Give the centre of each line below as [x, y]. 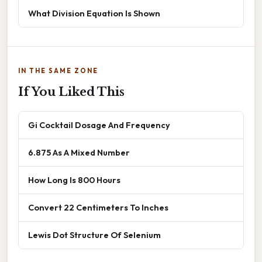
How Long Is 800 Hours [74, 180]
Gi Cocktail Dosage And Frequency [99, 125]
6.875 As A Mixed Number [79, 152]
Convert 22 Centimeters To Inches [98, 207]
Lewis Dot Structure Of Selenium [94, 235]
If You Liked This [71, 92]
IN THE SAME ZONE [58, 70]
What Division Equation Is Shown [94, 13]
